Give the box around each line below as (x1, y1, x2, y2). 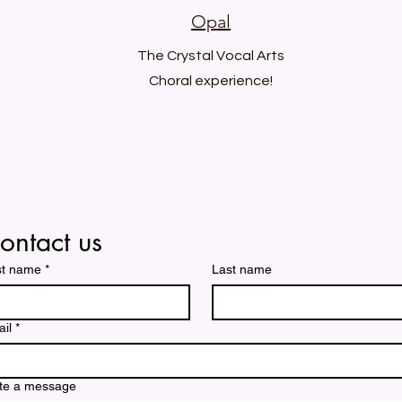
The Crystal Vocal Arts (137, 48, 284, 63)
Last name (212, 262, 272, 276)
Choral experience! (149, 74, 273, 88)
